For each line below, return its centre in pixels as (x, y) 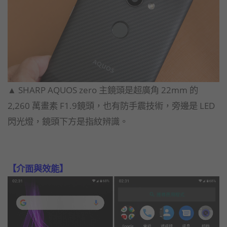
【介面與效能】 (38, 168)
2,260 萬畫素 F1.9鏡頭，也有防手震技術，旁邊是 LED (111, 105)
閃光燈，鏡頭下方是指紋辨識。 (68, 121)
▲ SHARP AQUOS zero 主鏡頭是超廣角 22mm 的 (103, 89)
